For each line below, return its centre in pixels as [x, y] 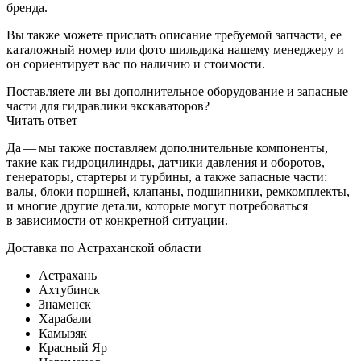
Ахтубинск [69, 289]
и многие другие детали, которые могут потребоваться [157, 205]
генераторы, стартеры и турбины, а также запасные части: [167, 176]
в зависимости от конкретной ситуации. [117, 220]
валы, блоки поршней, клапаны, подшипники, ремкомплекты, [178, 191]
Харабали [65, 318]
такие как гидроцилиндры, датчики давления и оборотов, [166, 162]
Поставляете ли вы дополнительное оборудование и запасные [177, 91]
